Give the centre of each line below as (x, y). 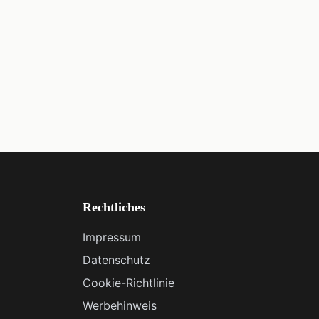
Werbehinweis (120, 305)
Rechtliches (114, 207)
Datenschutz (116, 260)
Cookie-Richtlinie (129, 283)
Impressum (112, 237)
